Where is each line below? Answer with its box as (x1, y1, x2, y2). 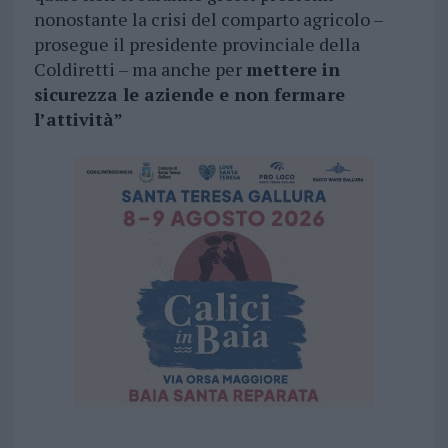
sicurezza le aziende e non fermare (33, 82, 345, 107)
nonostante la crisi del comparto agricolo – (33, 7, 387, 32)
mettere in (245, 57, 340, 82)
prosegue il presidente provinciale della (33, 32, 360, 57)
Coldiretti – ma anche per (33, 57, 246, 82)
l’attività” (33, 107, 123, 132)
